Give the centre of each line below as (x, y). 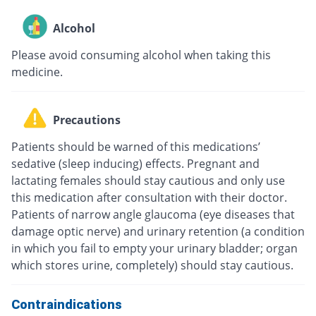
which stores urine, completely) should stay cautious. (152, 265)
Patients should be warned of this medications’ (136, 146)
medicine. (37, 72)
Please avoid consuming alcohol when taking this (141, 55)
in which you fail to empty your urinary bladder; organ (154, 248)
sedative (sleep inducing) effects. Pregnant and (135, 163)
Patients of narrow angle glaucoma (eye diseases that (153, 214)
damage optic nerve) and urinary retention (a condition (158, 231)
